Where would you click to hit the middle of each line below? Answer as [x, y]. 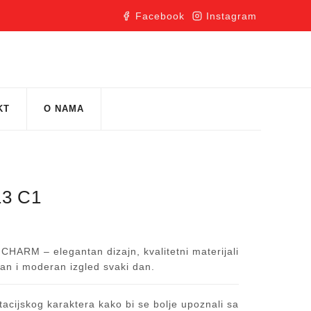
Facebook [160, 16]
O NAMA [64, 108]
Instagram [232, 16]
